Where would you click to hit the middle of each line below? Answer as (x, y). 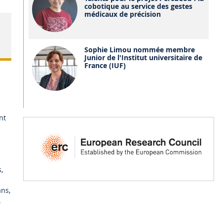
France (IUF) (105, 65)
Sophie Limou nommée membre (139, 49)
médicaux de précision (122, 14)
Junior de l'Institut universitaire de (143, 57)
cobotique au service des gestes (138, 6)
